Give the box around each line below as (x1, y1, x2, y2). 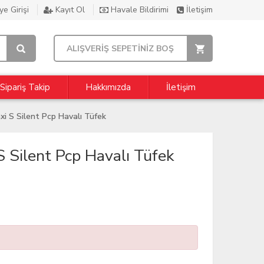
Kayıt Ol (53, 4, 87, 15)
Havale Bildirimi (108, 4, 171, 15)
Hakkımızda (85, 81, 131, 93)
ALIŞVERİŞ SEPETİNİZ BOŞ (67, 43, 174, 54)
